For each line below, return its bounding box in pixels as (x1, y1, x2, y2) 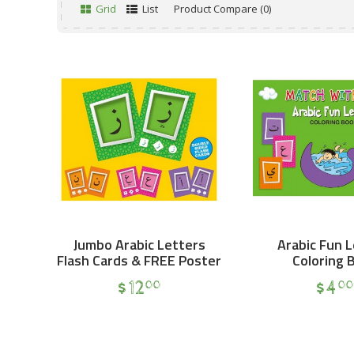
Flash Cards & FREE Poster (57, 250, 221, 271)
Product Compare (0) (174, 2, 272, 16)
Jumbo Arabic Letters (73, 234, 205, 255)
